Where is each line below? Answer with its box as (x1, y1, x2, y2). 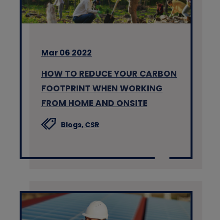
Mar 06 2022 (41, 47, 92, 59)
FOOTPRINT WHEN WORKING (41, 82, 163, 95)
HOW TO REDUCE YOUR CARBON (41, 68, 177, 80)
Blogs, (61, 120, 85, 130)
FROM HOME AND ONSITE (41, 97, 147, 110)
